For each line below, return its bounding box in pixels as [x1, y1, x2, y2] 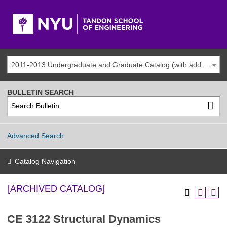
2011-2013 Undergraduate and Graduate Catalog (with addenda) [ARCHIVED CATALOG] [201, 61, 208, 69]
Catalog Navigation [15, 157, 75, 165]
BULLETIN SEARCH [7, 88, 74, 96]
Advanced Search [7, 131, 64, 140]
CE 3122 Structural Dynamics [7, 213, 161, 225]
